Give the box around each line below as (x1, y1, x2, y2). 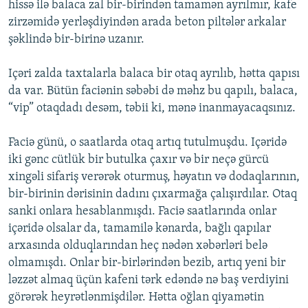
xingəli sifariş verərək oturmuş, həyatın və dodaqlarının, (8, 170, 300, 184)
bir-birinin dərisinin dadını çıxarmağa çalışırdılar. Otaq (8, 188, 297, 201)
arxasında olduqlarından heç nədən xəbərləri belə (8, 239, 267, 253)
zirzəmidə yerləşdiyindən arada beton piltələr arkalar (8, 16, 286, 30)
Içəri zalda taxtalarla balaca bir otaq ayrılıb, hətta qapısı (8, 67, 300, 81)
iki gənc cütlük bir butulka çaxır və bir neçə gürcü (8, 153, 269, 167)
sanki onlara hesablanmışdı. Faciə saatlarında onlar (8, 205, 276, 219)
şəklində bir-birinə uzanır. (8, 33, 144, 47)
